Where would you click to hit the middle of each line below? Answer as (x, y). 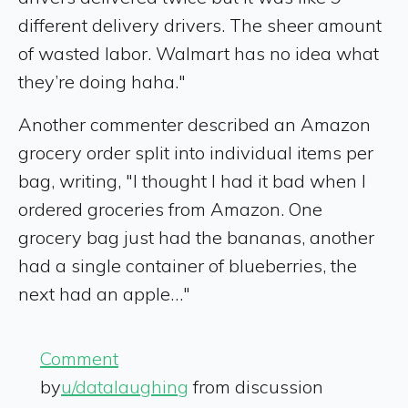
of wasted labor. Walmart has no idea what (199, 53)
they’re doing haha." (102, 82)
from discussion (256, 387)
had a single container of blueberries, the (188, 265)
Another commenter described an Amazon (194, 124)
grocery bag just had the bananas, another (196, 237)
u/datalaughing (125, 387)
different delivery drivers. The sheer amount (200, 25)
